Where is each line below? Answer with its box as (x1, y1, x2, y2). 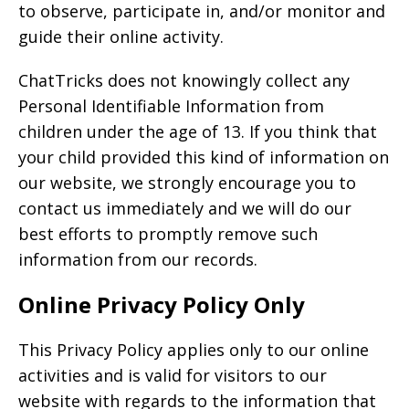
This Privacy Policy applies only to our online (18, 339, 369, 361)
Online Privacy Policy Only (18, 289, 305, 320)
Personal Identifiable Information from (18, 95, 324, 117)
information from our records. (18, 248, 257, 270)
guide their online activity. (18, 26, 224, 47)
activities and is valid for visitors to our (18, 364, 327, 386)
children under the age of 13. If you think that (18, 121, 377, 142)
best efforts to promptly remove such (18, 223, 318, 245)
